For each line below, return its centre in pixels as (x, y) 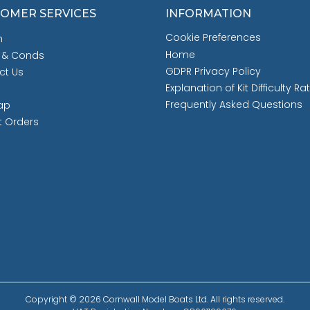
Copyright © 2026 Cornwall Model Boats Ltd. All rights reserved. (155, 300)
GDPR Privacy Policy (213, 72)
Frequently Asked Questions (234, 105)
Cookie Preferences (213, 38)
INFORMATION (208, 14)
